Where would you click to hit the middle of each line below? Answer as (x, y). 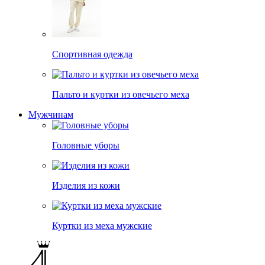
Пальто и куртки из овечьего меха (121, 94)
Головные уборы (86, 145)
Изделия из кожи (86, 185)
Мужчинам (51, 114)
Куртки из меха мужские (102, 226)
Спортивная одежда (92, 54)
